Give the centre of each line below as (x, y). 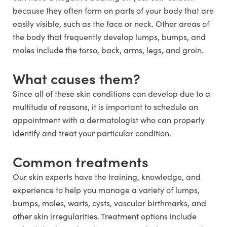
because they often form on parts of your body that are (113, 11)
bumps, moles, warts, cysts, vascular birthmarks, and (109, 203)
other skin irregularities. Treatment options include (105, 216)
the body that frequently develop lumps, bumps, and (109, 37)
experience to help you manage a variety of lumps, (106, 190)
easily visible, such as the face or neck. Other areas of (111, 24)
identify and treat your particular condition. (92, 133)
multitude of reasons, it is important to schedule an (105, 107)
